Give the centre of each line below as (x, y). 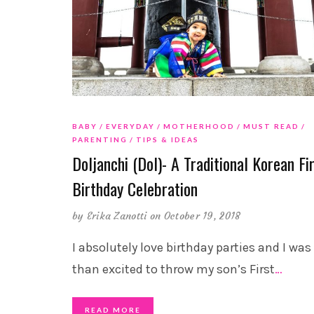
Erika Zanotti (117, 216)
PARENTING (100, 139)
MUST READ (271, 126)
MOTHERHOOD (199, 126)
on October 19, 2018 (195, 216)
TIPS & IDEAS (167, 139)
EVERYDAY (130, 126)
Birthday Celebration (135, 188)
